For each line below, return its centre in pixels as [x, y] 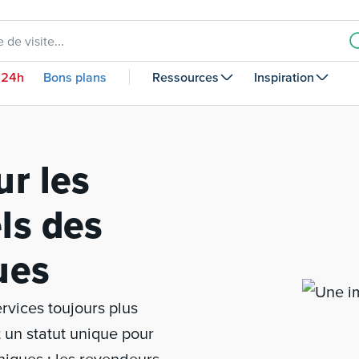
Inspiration [284, 77]
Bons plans [75, 77]
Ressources [186, 77]
